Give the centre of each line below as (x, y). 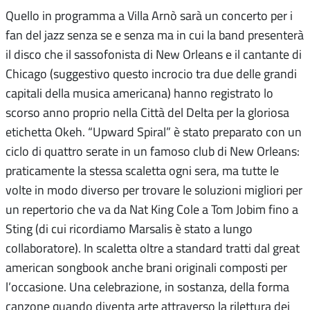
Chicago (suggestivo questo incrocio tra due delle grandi (151, 74)
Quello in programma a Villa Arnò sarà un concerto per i (149, 16)
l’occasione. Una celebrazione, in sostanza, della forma (147, 287)
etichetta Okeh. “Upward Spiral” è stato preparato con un (154, 132)
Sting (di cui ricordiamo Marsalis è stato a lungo (129, 229)
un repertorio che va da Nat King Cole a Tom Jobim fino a (152, 209)
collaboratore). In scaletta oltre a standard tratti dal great (153, 248)
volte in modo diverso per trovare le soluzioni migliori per (154, 190)
